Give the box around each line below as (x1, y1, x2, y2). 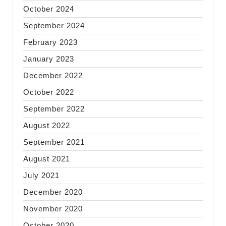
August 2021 (23, 154, 70, 163)
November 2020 (23, 204, 83, 213)
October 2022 (23, 88, 74, 96)
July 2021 (23, 171, 60, 180)
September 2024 (23, 21, 85, 30)
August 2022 (23, 121, 70, 130)
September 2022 (23, 104, 85, 113)
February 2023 (23, 38, 78, 46)
